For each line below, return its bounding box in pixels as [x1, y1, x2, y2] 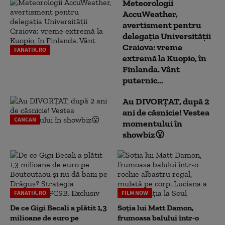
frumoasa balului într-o [118, 212, 199, 222]
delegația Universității [123, 30, 211, 42]
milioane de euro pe [10, 212, 79, 222]
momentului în [123, 118, 182, 129]
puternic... [123, 74, 163, 86]
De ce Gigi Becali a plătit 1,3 [10, 202, 107, 212]
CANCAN [14, 115, 36, 123]
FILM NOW [122, 188, 148, 196]
